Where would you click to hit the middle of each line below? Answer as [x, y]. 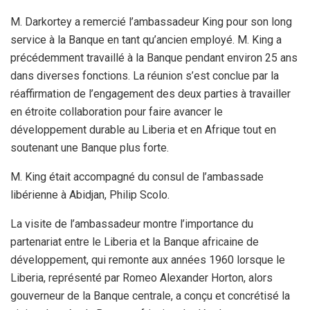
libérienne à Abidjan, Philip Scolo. [90, 194]
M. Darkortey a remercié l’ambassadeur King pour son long [151, 21]
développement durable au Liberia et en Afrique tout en [143, 129]
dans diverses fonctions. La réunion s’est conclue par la [145, 75]
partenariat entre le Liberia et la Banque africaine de [135, 241]
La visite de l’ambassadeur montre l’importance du [132, 224]
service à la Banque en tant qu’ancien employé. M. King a [146, 39]
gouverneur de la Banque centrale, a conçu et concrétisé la [150, 295]
